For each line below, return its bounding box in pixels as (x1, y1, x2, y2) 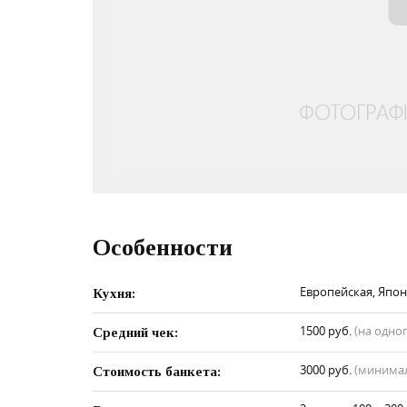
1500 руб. (300, 323, 354, 339)
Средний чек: (93, 325, 178, 340)
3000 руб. (300, 362, 354, 378)
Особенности (93, 234, 233, 261)
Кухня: (93, 286, 135, 301)
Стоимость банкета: (93, 364, 221, 379)
